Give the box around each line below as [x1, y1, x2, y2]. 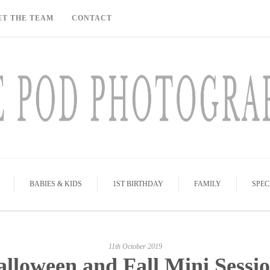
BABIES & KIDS [29, 180, 82, 188]
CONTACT [72, 14, 112, 22]
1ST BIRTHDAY [112, 180, 163, 188]
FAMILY [193, 180, 221, 188]
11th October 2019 [108, 242, 162, 251]
